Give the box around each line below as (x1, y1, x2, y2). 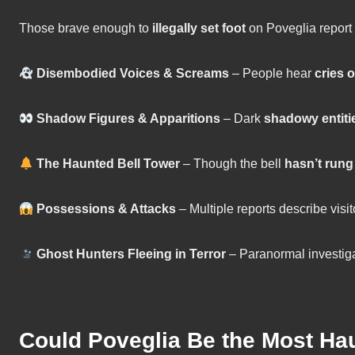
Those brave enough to (19, 21, 152, 36)
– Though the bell (180, 157, 285, 171)
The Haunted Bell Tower (36, 157, 181, 171)
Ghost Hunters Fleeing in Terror (36, 247, 227, 261)
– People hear (229, 67, 315, 81)
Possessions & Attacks (36, 202, 177, 216)
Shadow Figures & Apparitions (36, 112, 221, 126)
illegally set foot (152, 21, 246, 36)
